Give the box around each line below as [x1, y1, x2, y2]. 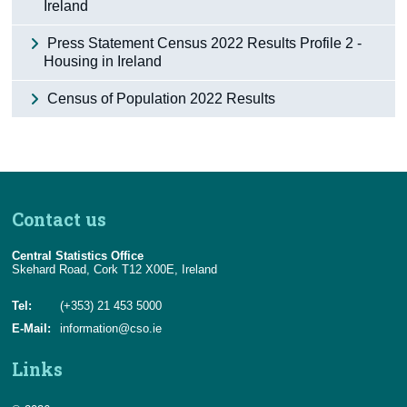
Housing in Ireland [44, 53, 163, 69]
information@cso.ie [60, 321, 163, 335]
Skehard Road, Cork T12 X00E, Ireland [12, 262, 218, 276]
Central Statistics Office [12, 248, 144, 263]
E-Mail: [12, 321, 52, 335]
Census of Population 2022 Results [44, 90, 276, 106]
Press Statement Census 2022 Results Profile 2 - [44, 35, 362, 51]
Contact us [12, 207, 107, 231]
